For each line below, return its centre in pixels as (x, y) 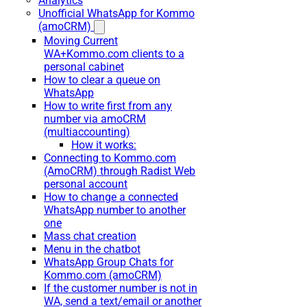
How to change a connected (111, 197)
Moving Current (81, 41)
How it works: (104, 145)
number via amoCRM (95, 119)
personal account (86, 184)
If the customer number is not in (121, 288)
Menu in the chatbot (92, 249)
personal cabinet (84, 67)
